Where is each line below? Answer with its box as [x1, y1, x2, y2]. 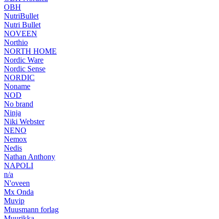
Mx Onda [4, 188, 34, 196]
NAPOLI [4, 161, 33, 170]
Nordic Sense [4, 65, 45, 73]
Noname [4, 82, 30, 90]
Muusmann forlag [4, 205, 59, 214]
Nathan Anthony [4, 153, 55, 161]
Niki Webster [4, 117, 44, 126]
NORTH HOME [4, 47, 57, 55]
